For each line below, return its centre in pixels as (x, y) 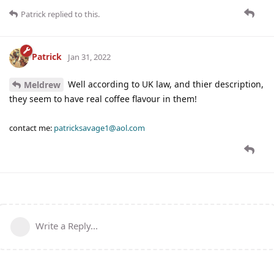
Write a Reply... (67, 226)
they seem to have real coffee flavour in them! (103, 99)
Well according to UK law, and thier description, (165, 84)
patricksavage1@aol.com (99, 128)
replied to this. (73, 14)
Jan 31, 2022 (89, 57)
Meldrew (42, 85)
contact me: (31, 128)
